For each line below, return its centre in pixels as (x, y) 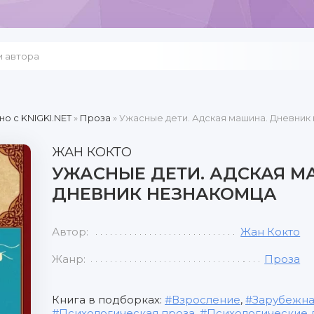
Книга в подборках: (108, 300)
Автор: (70, 232)
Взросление (206, 300)
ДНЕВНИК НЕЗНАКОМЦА (164, 194)
